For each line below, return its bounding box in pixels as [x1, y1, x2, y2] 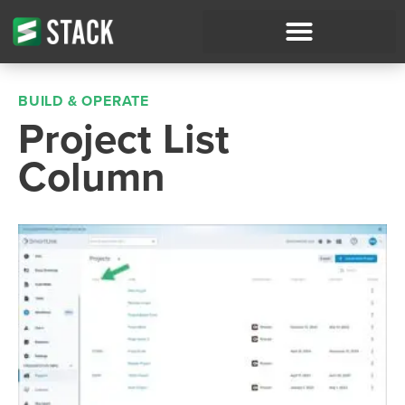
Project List [18, 115, 230, 165]
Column [18, 153, 165, 202]
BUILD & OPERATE [18, 92, 149, 110]
